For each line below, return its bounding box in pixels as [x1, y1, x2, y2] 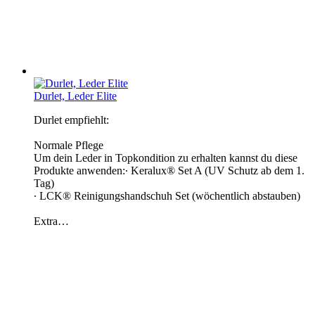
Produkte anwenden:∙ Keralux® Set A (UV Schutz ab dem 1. [34, 164, 304, 176]
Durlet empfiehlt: [34, 113, 109, 126]
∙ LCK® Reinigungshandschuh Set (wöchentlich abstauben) [34, 189, 300, 202]
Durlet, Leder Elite [34, 89, 117, 102]
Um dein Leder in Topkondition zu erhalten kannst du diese [34, 151, 297, 164]
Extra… [34, 214, 69, 227]
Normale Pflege [34, 139, 103, 151]
